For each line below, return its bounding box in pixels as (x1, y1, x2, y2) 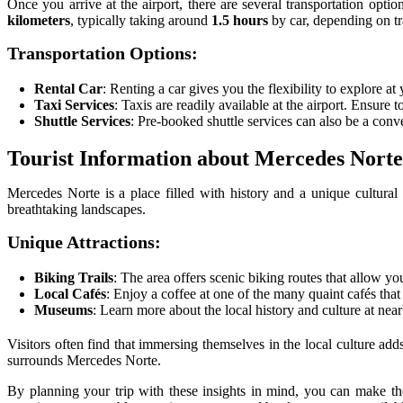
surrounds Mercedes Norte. (7, 352, 161, 368)
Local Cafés (34, 286, 107, 302)
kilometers (7, 12, 70, 28)
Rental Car (34, 80, 103, 96)
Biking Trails (34, 270, 114, 286)
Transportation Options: (7, 42, 198, 63)
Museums (34, 302, 94, 318)
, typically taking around (70, 12, 211, 28)
